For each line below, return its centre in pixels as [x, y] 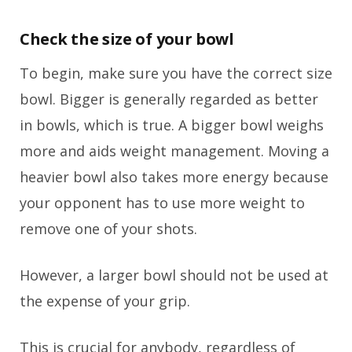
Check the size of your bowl [127, 39]
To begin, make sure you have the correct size [176, 73]
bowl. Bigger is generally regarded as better [169, 99]
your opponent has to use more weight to [162, 203]
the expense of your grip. [105, 301]
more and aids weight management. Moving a [174, 151]
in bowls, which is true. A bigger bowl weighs [172, 125]
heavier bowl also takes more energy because [174, 177]
